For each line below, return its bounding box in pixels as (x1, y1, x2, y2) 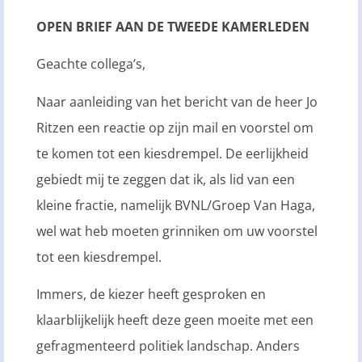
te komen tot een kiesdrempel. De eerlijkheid (36, 144, 309, 162)
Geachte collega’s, (36, 55, 145, 74)
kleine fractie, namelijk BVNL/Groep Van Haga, (36, 196, 315, 214)
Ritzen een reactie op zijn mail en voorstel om (36, 118, 314, 137)
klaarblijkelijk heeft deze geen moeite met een (36, 310, 314, 329)
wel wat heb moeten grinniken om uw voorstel (36, 221, 318, 240)
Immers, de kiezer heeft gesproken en (36, 284, 266, 303)
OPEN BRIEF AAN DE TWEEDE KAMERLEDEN (36, 17, 309, 36)
